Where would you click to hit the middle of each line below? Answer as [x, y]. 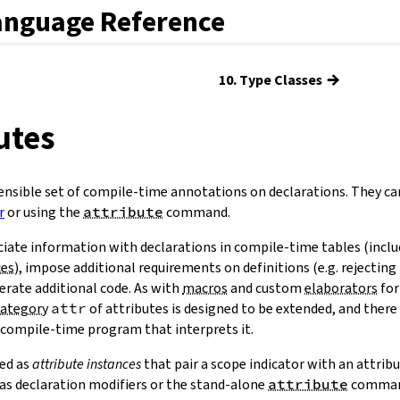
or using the [44, 212]
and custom [266, 287]
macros [205, 287]
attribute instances [87, 363]
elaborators [341, 287]
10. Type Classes [270, 79]
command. [197, 212]
